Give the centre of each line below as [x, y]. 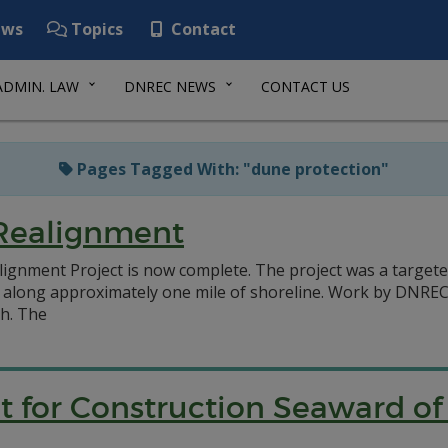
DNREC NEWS [170, 86]
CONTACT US [305, 86]
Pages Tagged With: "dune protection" [231, 169]
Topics [95, 29]
